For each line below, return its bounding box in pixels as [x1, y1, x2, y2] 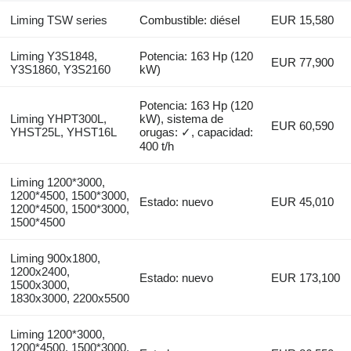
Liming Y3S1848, [9, 49, 97, 63]
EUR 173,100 [271, 270, 341, 284]
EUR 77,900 [271, 55, 335, 69]
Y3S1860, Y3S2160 [9, 62, 110, 76]
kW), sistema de [139, 111, 224, 125]
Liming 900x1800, [9, 251, 100, 265]
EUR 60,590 [271, 118, 335, 132]
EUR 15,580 [271, 13, 335, 27]
